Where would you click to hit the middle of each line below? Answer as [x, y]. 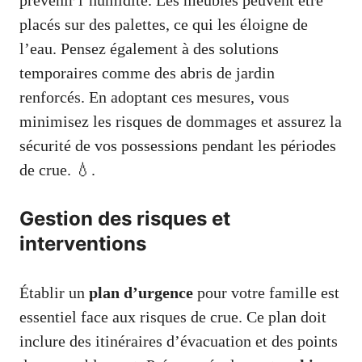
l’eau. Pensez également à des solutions [149, 49]
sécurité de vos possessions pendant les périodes [178, 146]
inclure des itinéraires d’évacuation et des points [179, 341]
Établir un [54, 293]
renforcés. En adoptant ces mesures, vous [154, 97]
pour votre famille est [266, 293]
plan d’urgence [141, 293]
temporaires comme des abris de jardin [147, 73]
